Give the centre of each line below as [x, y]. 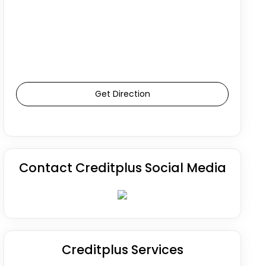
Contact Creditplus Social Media [122, 168]
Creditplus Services [122, 250]
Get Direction [122, 94]
